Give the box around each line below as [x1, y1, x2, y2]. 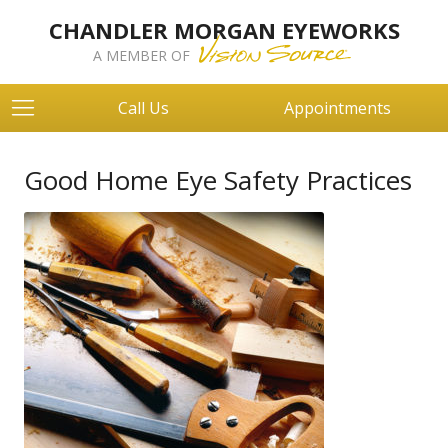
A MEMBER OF [92, 46, 194, 65]
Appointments [284, 97, 391, 119]
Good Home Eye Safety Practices [24, 162, 412, 198]
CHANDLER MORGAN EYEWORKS [48, 15, 400, 45]
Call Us [118, 97, 169, 119]
